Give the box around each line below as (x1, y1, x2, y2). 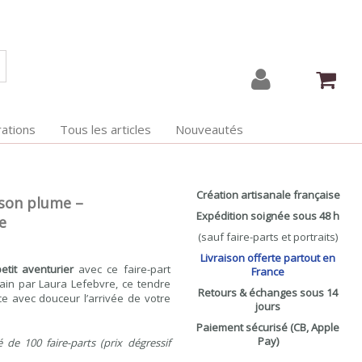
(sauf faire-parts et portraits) (198, 229, 339, 244)
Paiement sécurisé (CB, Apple (196, 320, 340, 335)
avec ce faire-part (74, 262, 170, 276)
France (251, 264, 285, 279)
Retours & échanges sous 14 (198, 285, 339, 300)
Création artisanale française (196, 187, 340, 202)
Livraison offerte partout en (200, 250, 336, 265)
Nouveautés (175, 120, 243, 137)
